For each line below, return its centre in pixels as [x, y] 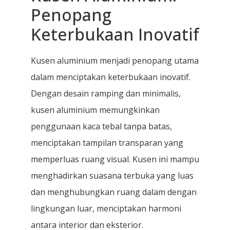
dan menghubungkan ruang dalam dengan [114, 192]
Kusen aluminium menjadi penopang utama [115, 61]
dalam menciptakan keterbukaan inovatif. [111, 77]
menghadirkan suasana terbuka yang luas [112, 176]
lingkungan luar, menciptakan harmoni [106, 209]
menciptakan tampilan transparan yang [107, 143]
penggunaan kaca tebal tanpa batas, [101, 127]
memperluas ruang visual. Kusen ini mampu [115, 159]
